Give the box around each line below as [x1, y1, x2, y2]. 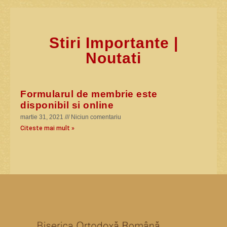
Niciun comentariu [69, 113, 122, 121]
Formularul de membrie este [20, 88, 158, 99]
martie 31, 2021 [20, 113, 65, 121]
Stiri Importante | [49, 34, 178, 51]
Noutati [86, 49, 141, 66]
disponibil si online [20, 99, 114, 110]
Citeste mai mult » [20, 124, 75, 132]
